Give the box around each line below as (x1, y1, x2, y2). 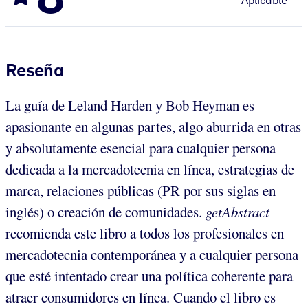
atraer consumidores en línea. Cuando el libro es (5, 287, 276, 307)
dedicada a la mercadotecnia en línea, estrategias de (5, 159, 294, 179)
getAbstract (206, 201, 269, 221)
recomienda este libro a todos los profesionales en (5, 223, 284, 243)
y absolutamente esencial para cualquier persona (5, 137, 276, 157)
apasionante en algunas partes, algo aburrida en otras (5, 116, 301, 136)
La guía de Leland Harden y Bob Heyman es (5, 95, 254, 115)
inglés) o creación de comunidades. (5, 201, 206, 221)
